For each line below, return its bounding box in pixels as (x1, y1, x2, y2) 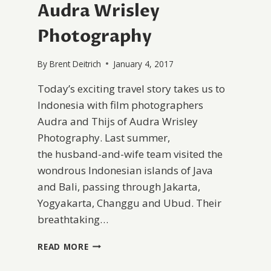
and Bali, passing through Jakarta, (38, 179, 201, 194)
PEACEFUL (88, 250, 131, 262)
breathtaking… (38, 212, 109, 226)
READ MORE (38, 240, 89, 252)
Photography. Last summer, (38, 130, 171, 145)
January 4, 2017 (113, 57, 174, 70)
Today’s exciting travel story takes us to (38, 81, 226, 96)
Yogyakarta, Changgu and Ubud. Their (38, 195, 222, 210)
